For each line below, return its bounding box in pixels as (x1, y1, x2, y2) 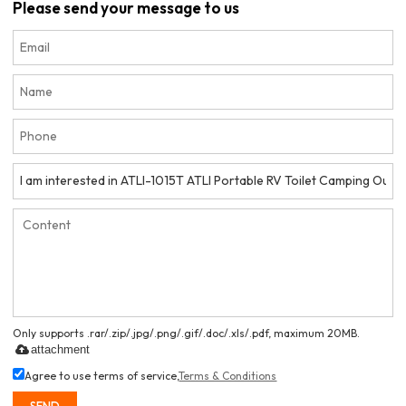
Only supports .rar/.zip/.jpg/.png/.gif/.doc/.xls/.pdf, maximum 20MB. (13, 325, 361, 340)
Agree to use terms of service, (24, 368, 179, 382)
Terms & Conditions (179, 368, 277, 382)
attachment (31, 342, 91, 356)
